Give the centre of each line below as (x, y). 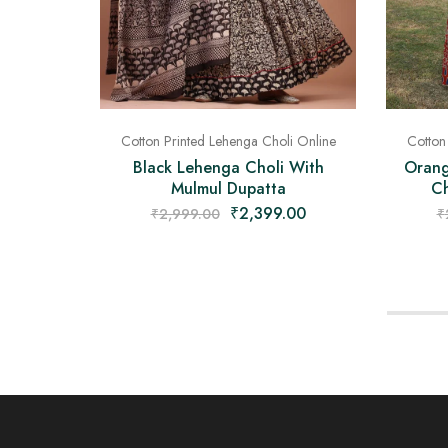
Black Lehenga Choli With (228, 167)
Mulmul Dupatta (228, 188)
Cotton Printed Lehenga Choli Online (228, 140)
